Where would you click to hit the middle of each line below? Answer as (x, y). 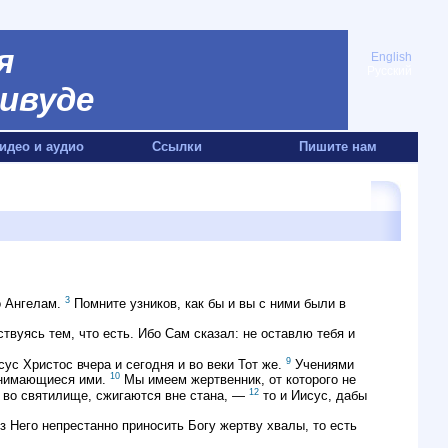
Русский (389, 71)
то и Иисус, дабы (313, 395)
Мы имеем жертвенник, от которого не (238, 380)
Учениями (322, 365)
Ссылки (176, 146)
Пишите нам (337, 146)
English (391, 57)
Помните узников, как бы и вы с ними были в (208, 304)
